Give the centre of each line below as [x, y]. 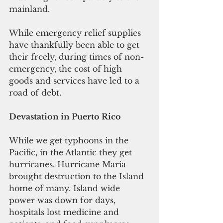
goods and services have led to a [75, 80]
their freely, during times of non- [76, 56]
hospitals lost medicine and [65, 212]
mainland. [29, 9]
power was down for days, [63, 200]
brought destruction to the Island [78, 176]
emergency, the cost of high [67, 68]
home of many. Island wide [66, 188]
